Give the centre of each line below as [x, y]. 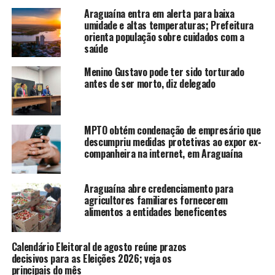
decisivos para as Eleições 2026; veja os [91, 258]
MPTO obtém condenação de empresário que [172, 130]
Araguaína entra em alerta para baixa [159, 13]
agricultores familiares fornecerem [156, 200]
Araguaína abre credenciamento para [158, 188]
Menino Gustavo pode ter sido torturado [164, 72]
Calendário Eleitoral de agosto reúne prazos [99, 246]
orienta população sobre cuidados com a [164, 37]
